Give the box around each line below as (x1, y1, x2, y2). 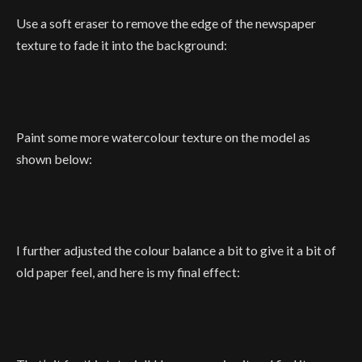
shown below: (16, 150, 92, 166)
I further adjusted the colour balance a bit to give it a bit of (16, 242, 336, 259)
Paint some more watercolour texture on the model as (16, 128, 310, 145)
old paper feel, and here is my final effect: (16, 264, 240, 280)
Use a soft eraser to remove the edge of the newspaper (16, 15, 316, 32)
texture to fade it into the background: (16, 37, 227, 53)
